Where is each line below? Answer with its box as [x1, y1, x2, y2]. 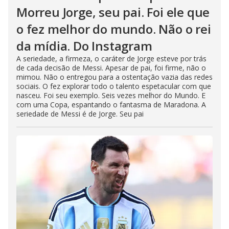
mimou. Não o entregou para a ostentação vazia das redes [16, 72, 213, 82]
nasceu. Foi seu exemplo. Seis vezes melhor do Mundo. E [16, 90, 205, 101]
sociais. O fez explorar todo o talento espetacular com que [16, 81, 211, 91]
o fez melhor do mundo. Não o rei [16, 20, 211, 38]
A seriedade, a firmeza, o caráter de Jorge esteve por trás [16, 54, 207, 64]
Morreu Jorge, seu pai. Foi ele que [16, 4, 210, 21]
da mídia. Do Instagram [16, 37, 152, 55]
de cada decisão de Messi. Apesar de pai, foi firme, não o [16, 63, 206, 73]
